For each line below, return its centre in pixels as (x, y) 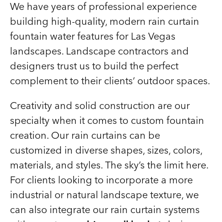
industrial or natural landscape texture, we (104, 194)
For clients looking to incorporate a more (101, 180)
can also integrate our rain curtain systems (105, 209)
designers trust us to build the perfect (94, 66)
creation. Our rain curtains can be (85, 135)
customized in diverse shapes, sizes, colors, (106, 150)
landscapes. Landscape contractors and (99, 51)
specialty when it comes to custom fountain (107, 120)
